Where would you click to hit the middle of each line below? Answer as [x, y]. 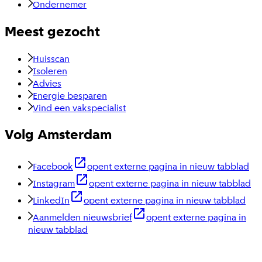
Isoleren [50, 71]
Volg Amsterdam [58, 135]
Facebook [53, 167]
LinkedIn [51, 201]
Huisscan [51, 58]
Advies [47, 83]
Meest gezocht [52, 31]
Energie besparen [70, 95]
